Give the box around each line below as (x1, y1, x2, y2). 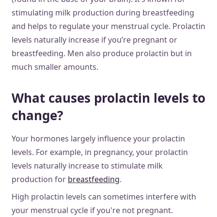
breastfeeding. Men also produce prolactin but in (12, 47, 192, 59)
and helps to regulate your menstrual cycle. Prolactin (12, 20, 205, 31)
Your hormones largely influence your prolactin (12, 133, 185, 144)
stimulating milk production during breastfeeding (12, 7, 194, 18)
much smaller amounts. (12, 61, 98, 72)
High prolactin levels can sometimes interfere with (12, 191, 196, 202)
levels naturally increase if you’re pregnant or (12, 34, 177, 45)
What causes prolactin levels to (12, 89, 205, 107)
